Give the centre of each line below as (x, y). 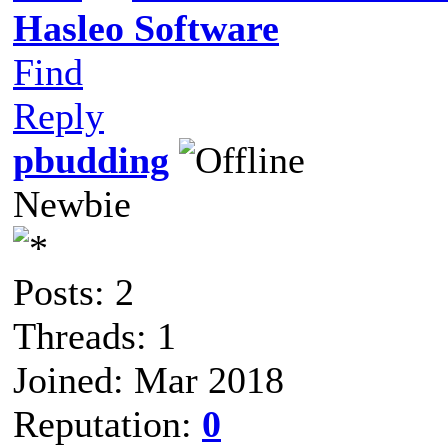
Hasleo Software (146, 27)
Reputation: (107, 423)
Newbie (72, 203)
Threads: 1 (94, 335)
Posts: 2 (73, 291)
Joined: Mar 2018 (148, 379)
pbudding (91, 159)
